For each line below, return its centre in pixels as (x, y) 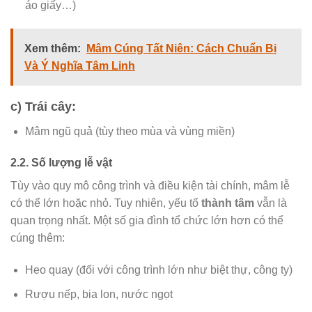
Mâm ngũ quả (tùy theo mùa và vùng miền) (130, 131)
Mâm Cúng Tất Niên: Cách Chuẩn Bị (181, 48)
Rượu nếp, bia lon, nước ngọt (99, 294)
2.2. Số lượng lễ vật (61, 163)
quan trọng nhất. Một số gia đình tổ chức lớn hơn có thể (147, 221)
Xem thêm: (53, 48)
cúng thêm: (38, 238)
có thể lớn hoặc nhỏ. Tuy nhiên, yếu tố (106, 203)
